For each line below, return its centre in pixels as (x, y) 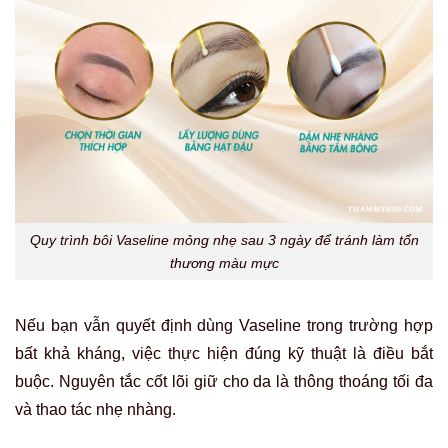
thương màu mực (224, 262)
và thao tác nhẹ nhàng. (95, 410)
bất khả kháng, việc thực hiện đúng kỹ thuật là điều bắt (224, 354)
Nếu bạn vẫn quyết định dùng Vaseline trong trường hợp (224, 326)
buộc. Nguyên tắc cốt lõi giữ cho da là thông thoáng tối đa (224, 382)
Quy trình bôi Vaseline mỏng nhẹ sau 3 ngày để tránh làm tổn (224, 239)
